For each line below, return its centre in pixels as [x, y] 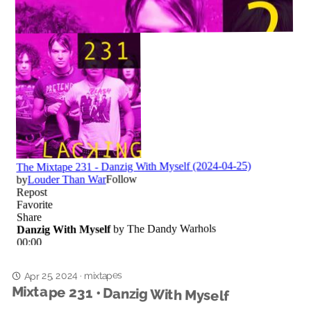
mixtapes [103, 275]
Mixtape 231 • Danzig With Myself [121, 294]
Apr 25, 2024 [50, 276]
